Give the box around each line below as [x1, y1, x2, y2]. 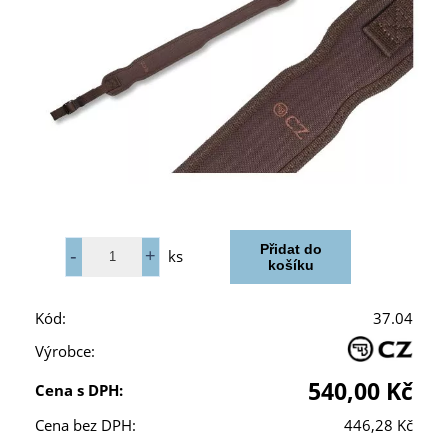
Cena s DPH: [35, 379, 123, 401]
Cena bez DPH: [35, 414, 136, 436]
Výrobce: [35, 340, 95, 362]
